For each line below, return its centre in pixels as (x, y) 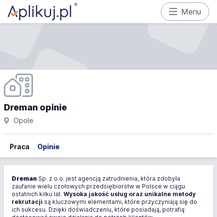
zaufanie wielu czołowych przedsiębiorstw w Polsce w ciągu (98, 186)
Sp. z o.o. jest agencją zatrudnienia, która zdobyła (108, 178)
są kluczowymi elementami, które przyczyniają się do (120, 202)
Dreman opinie (35, 107)
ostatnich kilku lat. (38, 194)
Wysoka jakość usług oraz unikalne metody (130, 194)
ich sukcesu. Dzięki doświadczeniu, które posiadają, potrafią (98, 209)
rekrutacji (27, 202)
